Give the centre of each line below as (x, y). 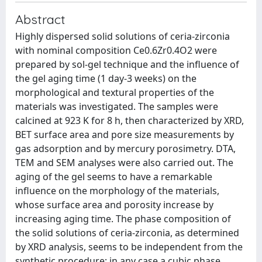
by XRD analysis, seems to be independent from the (129, 247)
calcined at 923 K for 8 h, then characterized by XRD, (130, 120)
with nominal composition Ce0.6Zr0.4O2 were (116, 50)
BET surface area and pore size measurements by (125, 135)
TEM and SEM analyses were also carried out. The (124, 163)
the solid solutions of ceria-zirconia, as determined (127, 233)
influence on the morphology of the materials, (117, 191)
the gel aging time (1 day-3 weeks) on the (106, 78)
